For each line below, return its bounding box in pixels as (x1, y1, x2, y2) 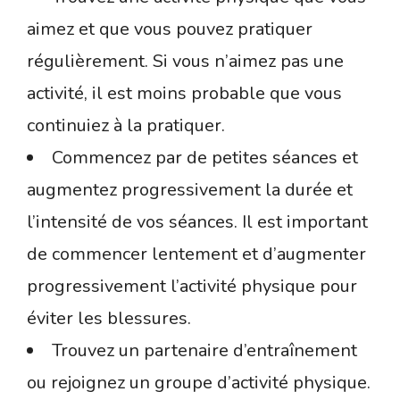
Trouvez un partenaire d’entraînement (52, 337, 357, 362)
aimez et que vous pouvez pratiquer (27, 16, 312, 41)
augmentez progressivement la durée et (27, 177, 353, 202)
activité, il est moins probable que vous (27, 80, 342, 105)
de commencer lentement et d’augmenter (27, 241, 366, 266)
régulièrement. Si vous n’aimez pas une (27, 48, 344, 73)
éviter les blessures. (27, 305, 191, 330)
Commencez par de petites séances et (52, 145, 358, 170)
